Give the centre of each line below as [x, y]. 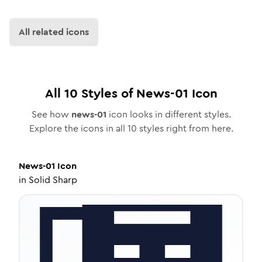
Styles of [107, 93]
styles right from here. [185, 128]
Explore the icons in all [78, 128]
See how [51, 114]
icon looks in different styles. [168, 114]
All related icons [54, 32]
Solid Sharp [53, 180]
